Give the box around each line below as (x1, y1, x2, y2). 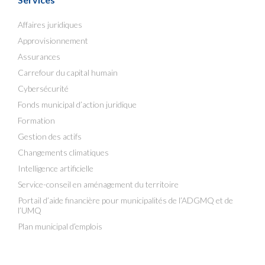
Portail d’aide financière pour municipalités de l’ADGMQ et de (18, 195, 233, 205)
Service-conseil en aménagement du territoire (18, 179, 179, 189)
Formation (18, 115, 55, 125)
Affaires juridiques (18, 20, 82, 30)
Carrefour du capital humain (18, 67, 118, 77)
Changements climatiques (18, 147, 109, 157)
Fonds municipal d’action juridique (18, 99, 137, 109)
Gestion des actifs (18, 131, 82, 141)
